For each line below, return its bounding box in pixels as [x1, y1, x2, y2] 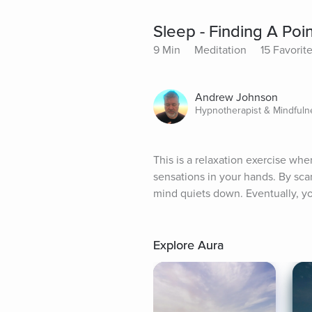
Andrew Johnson [195, 91, 278, 105]
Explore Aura [153, 237, 224, 253]
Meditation [194, 43, 247, 58]
